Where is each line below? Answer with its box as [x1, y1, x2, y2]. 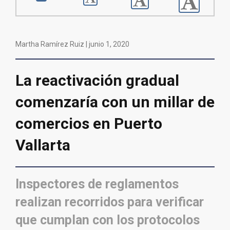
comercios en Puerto [15, 114, 162, 133]
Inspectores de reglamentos [15, 177, 179, 192]
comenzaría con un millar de [15, 93, 215, 111]
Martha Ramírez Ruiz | [15, 40, 89, 49]
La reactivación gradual [15, 71, 179, 90]
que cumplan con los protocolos [15, 213, 200, 228]
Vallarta [15, 136, 70, 155]
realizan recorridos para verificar [15, 195, 204, 210]
